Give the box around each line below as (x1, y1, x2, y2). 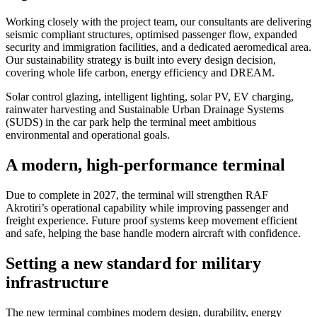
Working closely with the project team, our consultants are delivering (6, 16, 311, 28)
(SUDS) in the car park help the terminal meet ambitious (6, 116, 256, 129)
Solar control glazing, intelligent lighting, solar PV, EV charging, (6, 91, 294, 103)
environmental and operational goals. (6, 129, 170, 142)
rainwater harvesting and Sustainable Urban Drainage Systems (6, 103, 284, 116)
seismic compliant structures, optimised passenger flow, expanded (6, 28, 297, 41)
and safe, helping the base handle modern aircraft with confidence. (6, 227, 301, 240)
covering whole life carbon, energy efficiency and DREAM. (6, 67, 275, 79)
